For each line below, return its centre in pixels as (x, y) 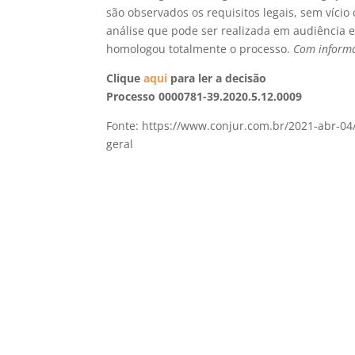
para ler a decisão (217, 78)
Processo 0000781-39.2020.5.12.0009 (204, 96)
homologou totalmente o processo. (200, 48)
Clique (125, 78)
